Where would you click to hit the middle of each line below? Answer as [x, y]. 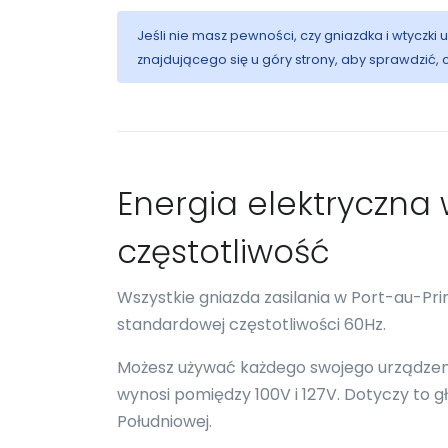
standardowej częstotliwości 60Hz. [251, 324]
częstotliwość [223, 251]
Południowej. [164, 421]
